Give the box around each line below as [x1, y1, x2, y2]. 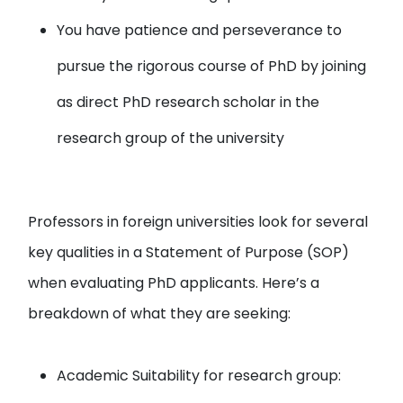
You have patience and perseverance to [57, 20, 343, 40]
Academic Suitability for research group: [57, 365, 342, 386]
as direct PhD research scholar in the [57, 92, 320, 112]
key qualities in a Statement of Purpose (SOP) [28, 242, 350, 263]
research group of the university [57, 128, 285, 148]
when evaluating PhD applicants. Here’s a [28, 273, 320, 293]
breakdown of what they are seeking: [28, 303, 291, 324]
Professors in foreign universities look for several [28, 211, 369, 232]
